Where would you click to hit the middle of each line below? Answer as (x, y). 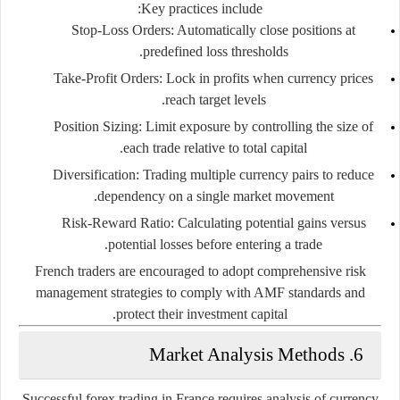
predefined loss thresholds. (215, 51)
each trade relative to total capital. (215, 147)
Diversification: (96, 174)
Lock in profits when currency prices (268, 78)
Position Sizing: (98, 126)
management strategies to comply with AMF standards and (200, 292)
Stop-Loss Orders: (123, 29)
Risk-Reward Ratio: (117, 222)
